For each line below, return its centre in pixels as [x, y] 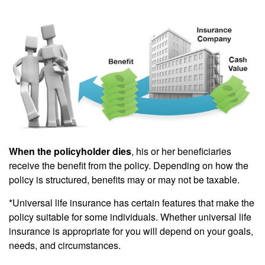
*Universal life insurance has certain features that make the [132, 202]
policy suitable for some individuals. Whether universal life [130, 216]
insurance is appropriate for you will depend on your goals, [131, 231]
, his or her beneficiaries [181, 151]
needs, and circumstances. [65, 245]
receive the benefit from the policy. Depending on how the [129, 165]
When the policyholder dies [70, 151]
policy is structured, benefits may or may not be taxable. [124, 179]
